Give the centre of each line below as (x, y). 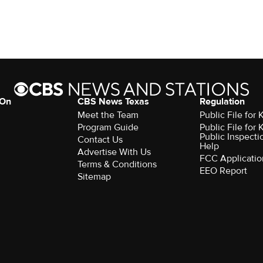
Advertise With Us (114, 152)
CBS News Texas (113, 101)
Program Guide (108, 127)
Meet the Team (108, 115)
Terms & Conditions (117, 164)
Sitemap (94, 176)
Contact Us (100, 139)
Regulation (222, 101)
